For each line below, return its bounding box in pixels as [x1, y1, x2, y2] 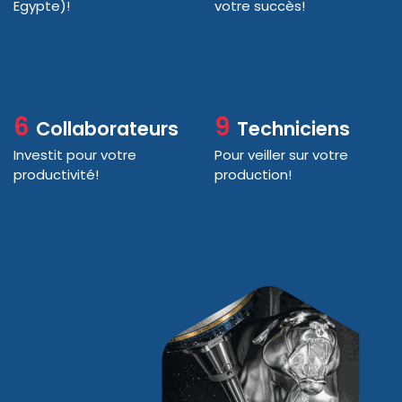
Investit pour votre [13, 144, 136, 164]
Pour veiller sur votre [214, 144, 348, 164]
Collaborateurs [36, 115, 179, 142]
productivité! [13, 164, 99, 184]
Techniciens [237, 115, 350, 142]
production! [214, 164, 292, 184]
